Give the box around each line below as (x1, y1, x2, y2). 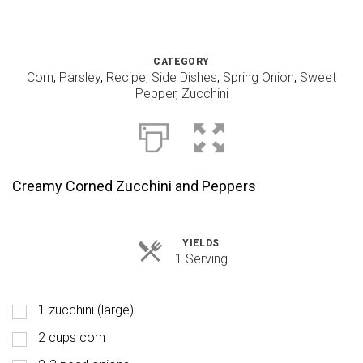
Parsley (59, 70, 100, 85)
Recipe (106, 70, 146, 85)
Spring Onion (223, 70, 294, 85)
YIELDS (182, 237, 220, 249)
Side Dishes (152, 70, 217, 85)
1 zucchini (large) (38, 302, 134, 318)
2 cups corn (38, 330, 105, 345)
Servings (226, 250, 275, 266)
